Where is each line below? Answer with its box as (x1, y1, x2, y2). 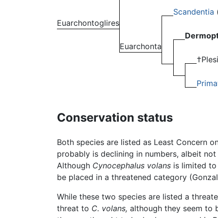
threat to (57, 203, 91, 213)
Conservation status (57, 110, 173, 125)
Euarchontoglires (57, 18, 119, 28)
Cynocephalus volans (92, 160, 171, 170)
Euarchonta (120, 41, 162, 52)
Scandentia (173, 7, 214, 17)
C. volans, (91, 203, 127, 213)
